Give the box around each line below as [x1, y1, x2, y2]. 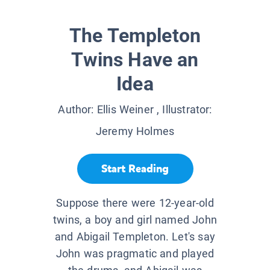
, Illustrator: [153, 103, 212, 116]
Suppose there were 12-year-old [56, 196, 214, 210]
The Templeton [69, 24, 201, 48]
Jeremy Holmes [95, 125, 175, 138]
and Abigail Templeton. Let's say [55, 230, 215, 243]
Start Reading [101, 161, 169, 176]
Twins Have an [71, 48, 199, 72]
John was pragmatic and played [55, 247, 215, 260]
